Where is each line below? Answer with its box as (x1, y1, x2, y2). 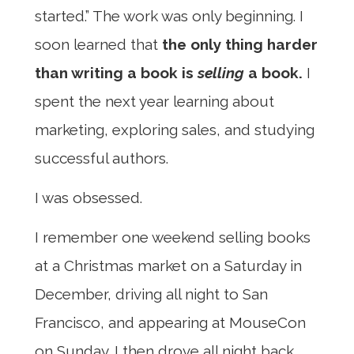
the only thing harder (162, 35, 318, 53)
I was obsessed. (35, 189, 142, 207)
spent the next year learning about (35, 92, 274, 110)
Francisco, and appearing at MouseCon (35, 314, 306, 332)
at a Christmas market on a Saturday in (35, 257, 302, 275)
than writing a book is (35, 63, 198, 81)
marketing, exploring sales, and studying (35, 120, 314, 138)
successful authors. (35, 149, 168, 167)
